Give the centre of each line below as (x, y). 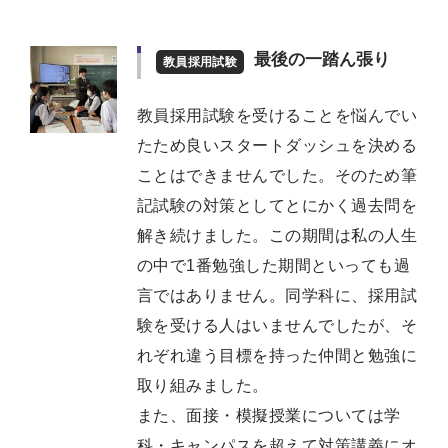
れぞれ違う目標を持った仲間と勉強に (277, 356)
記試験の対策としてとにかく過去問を (277, 206)
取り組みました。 (203, 386)
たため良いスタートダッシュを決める (277, 146)
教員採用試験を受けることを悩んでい (277, 116)
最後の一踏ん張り (321, 59)
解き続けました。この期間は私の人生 (277, 236)
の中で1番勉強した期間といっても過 (274, 266)
